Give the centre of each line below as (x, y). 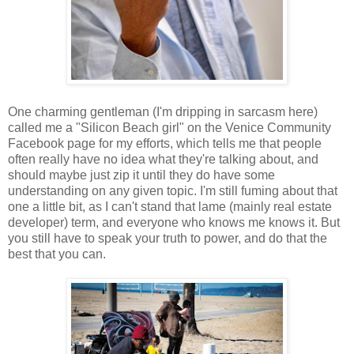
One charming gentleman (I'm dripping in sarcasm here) (163, 111)
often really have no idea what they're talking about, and (163, 159)
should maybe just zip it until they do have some (141, 175)
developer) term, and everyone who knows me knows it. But (174, 222)
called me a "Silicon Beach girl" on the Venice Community (169, 127)
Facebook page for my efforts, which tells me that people (165, 143)
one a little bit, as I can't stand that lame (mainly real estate (170, 206)
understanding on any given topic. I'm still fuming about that (173, 190)
